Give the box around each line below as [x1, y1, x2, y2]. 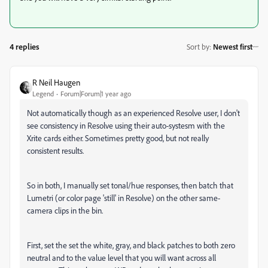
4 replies [10, 41, 39, 51]
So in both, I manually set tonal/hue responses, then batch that [27, 179, 233, 190]
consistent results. [27, 145, 84, 156]
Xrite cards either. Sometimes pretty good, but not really [27, 132, 209, 143]
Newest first [213, 42, 252, 52]
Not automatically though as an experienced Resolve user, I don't [27, 107, 240, 118]
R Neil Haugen [32, 77, 80, 87]
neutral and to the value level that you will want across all [27, 252, 216, 263]
